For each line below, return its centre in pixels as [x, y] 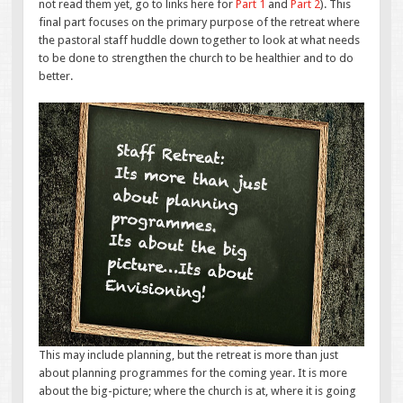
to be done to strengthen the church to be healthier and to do [197, 58]
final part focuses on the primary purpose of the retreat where [200, 22]
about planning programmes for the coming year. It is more [193, 373]
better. [56, 76]
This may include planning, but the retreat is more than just [189, 355]
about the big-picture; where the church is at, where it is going [198, 391]
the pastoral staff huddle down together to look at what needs [200, 40]
